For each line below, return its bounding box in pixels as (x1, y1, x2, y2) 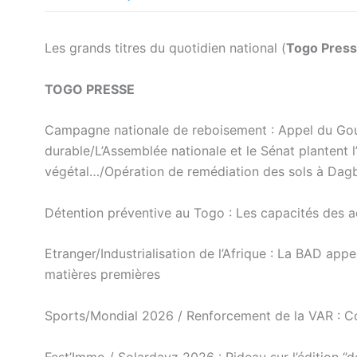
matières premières (45, 266, 160, 283)
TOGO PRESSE (45, 80, 135, 97)
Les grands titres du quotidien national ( (45, 40, 286, 56)
